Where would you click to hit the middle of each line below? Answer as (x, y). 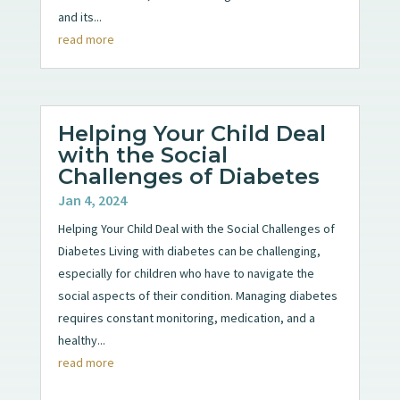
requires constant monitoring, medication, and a (186, 317)
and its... (79, 17)
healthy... (81, 340)
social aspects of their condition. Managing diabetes (197, 295)
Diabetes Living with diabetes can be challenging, (189, 250)
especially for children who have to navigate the (186, 273)
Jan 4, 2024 (92, 200)
